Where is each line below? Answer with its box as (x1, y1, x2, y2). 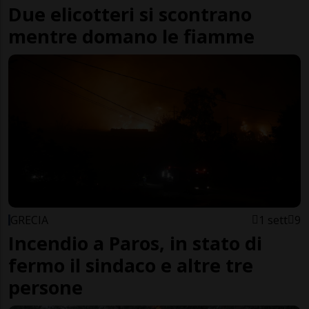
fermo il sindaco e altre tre (8, 252, 253, 279)
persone (8, 275, 83, 301)
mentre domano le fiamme (8, 23, 255, 49)
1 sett (259, 212, 288, 228)
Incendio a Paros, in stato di (8, 230, 262, 257)
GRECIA (10, 212, 48, 228)
